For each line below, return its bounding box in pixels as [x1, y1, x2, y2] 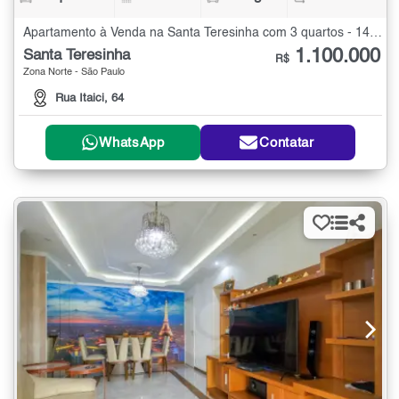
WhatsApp [99, 135, 165, 150]
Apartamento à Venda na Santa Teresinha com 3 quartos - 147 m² [370, 26, 382, 39]
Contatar [259, 135, 314, 150]
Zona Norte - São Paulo [23, 67, 125, 77]
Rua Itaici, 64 [55, 93, 124, 105]
